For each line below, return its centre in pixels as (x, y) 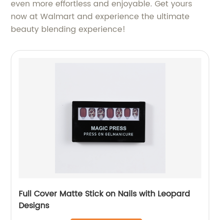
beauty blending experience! (69, 30)
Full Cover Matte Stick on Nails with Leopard (105, 194)
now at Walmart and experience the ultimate (100, 17)
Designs (34, 206)
